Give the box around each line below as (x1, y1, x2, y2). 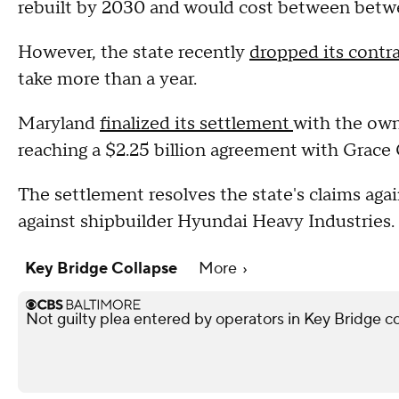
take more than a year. (18, 67, 201, 91)
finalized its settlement (100, 111, 293, 135)
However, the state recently (18, 40, 249, 64)
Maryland (18, 111, 100, 135)
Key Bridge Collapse (25, 257, 181, 279)
